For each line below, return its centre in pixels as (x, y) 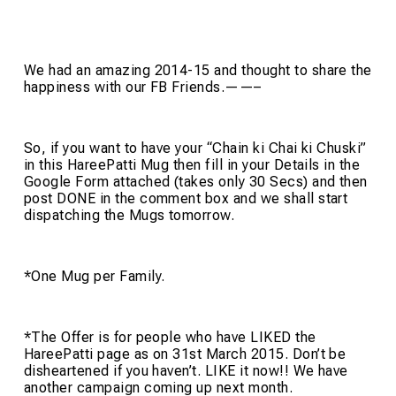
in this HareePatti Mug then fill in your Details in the (192, 165)
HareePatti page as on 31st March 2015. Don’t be (185, 354)
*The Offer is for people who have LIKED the (170, 338)
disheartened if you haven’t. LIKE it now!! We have (186, 371)
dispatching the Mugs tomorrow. (129, 216)
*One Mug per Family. (94, 277)
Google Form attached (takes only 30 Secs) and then (195, 182)
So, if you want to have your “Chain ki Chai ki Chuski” (195, 148)
